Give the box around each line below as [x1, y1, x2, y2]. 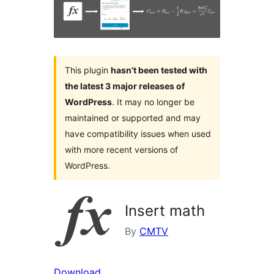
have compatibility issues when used [65, 128, 211, 139]
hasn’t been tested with [111, 65, 207, 76]
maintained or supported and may [65, 113, 201, 124]
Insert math [125, 202, 205, 220]
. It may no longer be [112, 97, 194, 108]
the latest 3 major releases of [65, 81, 185, 92]
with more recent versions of [65, 144, 178, 155]
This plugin [65, 65, 111, 76]
